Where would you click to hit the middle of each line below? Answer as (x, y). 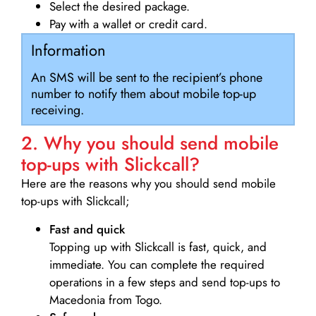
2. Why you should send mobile (150, 144)
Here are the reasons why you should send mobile (148, 184)
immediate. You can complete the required (157, 264)
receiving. (57, 110)
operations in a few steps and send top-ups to (165, 282)
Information (68, 50)
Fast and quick (87, 229)
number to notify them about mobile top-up (143, 94)
